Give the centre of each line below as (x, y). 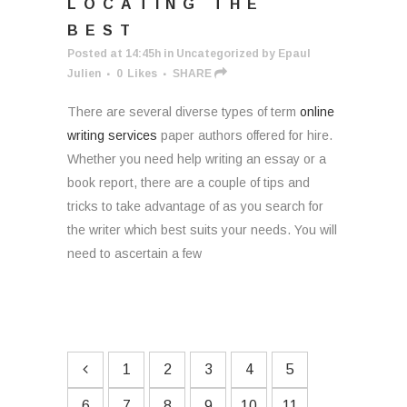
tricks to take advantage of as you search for (195, 206)
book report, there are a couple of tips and (189, 183)
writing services (112, 135)
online (317, 112)
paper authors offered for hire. (245, 135)
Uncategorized (218, 54)
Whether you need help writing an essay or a (197, 159)
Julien (84, 74)
